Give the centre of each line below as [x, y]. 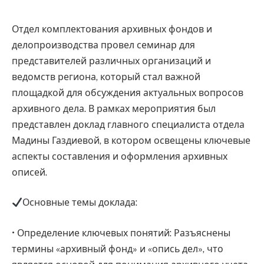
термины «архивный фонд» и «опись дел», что [118, 249]
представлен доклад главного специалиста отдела [128, 124]
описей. [29, 172]
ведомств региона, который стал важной [106, 77]
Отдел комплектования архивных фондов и [112, 29]
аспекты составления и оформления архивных [120, 156]
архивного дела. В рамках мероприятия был [114, 108]
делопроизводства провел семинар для [103, 45]
